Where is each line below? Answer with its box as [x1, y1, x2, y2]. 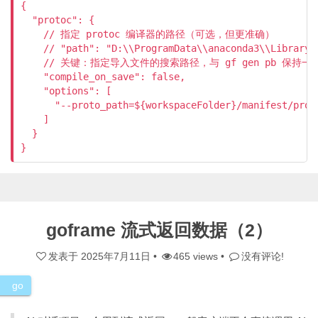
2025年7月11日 [80, 251, 150, 262]
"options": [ [21, 85, 111, 97]
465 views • [173, 251, 228, 262]
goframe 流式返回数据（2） [45, 220, 273, 240]
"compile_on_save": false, [21, 71, 185, 82]
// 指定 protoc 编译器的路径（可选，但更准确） [21, 28, 275, 40]
